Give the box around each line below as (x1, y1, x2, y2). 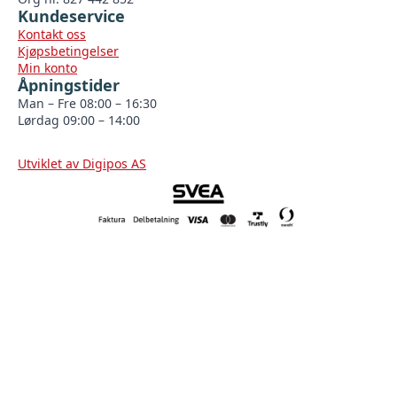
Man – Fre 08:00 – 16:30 (18, 94, 157, 112)
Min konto (18, 58, 77, 76)
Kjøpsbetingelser (18, 42, 119, 59)
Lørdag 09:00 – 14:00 (18, 111, 140, 128)
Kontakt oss (18, 25, 86, 43)
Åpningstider (18, 74, 120, 96)
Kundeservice (18, 4, 125, 27)
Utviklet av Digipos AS (18, 154, 146, 172)
